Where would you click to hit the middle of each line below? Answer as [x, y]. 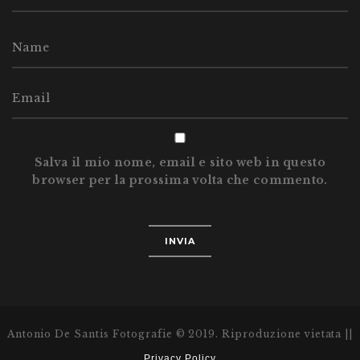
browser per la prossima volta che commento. [180, 180]
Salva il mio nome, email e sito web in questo [180, 163]
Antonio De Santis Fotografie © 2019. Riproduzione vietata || [180, 334]
